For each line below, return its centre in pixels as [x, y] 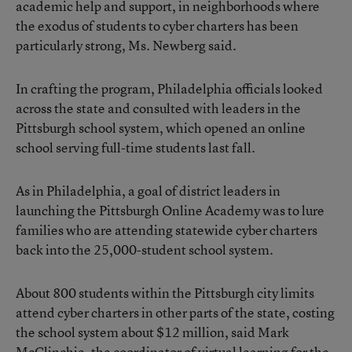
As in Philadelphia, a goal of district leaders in [148, 191]
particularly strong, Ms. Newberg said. [126, 45]
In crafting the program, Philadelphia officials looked [169, 88]
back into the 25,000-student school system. [145, 249]
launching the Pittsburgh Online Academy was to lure [170, 210]
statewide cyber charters [246, 230]
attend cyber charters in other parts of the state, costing [175, 312]
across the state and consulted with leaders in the [158, 108]
